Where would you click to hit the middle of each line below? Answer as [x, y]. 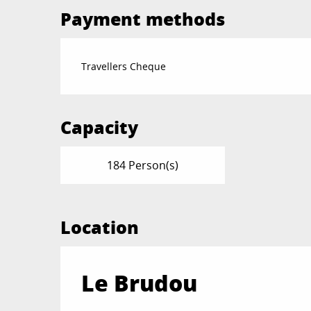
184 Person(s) [142, 165]
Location [100, 227]
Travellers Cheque [124, 66]
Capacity [100, 127]
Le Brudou [139, 282]
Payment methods [143, 18]
